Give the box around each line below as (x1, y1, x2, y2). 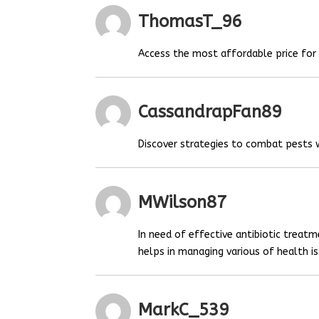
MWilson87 (138, 192, 227, 213)
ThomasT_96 (138, 11, 242, 32)
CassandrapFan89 (138, 102, 282, 122)
